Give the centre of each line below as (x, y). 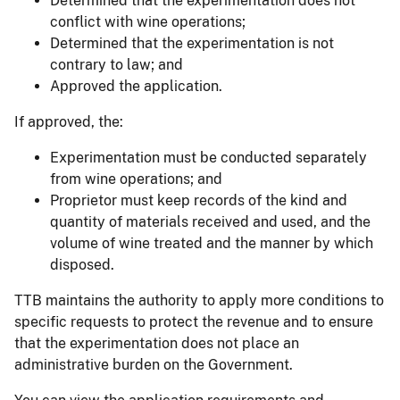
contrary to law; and (117, 64)
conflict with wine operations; (148, 21)
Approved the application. (136, 86)
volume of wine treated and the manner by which (212, 243)
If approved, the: (69, 121)
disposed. (82, 264)
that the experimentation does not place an (157, 343)
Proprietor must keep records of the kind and (199, 200)
